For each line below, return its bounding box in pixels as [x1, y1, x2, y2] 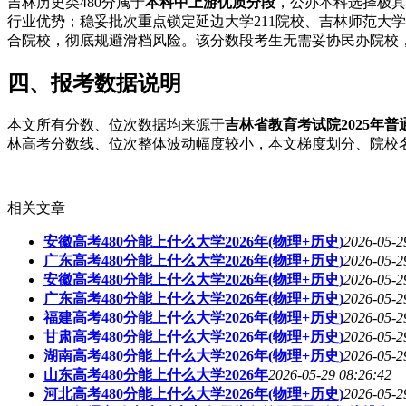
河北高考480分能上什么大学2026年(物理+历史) [43, 386, 343, 402]
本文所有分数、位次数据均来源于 [7, 117, 225, 133]
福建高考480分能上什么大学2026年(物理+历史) [43, 310, 343, 326]
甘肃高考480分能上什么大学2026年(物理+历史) [43, 329, 343, 345]
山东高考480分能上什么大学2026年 [43, 367, 268, 383]
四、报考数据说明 [7, 72, 181, 96]
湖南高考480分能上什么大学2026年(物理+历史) [43, 348, 343, 364]
